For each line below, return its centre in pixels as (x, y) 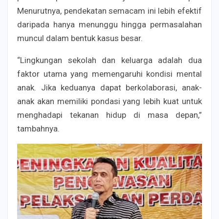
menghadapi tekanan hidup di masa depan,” (109, 115)
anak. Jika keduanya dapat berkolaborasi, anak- (109, 88)
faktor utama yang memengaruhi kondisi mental (109, 74)
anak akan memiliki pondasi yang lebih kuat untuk (109, 101)
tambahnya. (38, 129)
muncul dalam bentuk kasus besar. (80, 38)
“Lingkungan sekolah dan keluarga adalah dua (109, 60)
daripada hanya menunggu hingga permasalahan (109, 25)
